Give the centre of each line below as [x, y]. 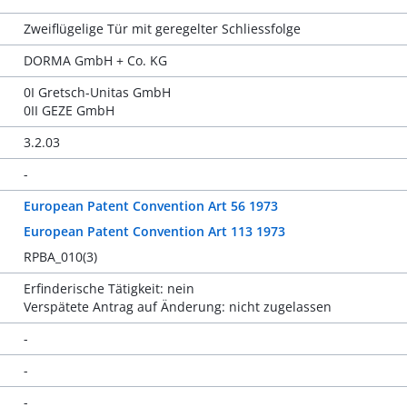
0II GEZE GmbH [69, 110]
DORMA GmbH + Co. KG [95, 60]
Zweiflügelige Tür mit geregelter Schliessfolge [162, 29]
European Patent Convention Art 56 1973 [150, 206]
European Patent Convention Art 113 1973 [154, 231]
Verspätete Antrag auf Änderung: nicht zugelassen [177, 307]
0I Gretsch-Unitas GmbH [97, 92]
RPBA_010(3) [60, 257]
